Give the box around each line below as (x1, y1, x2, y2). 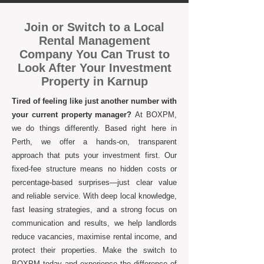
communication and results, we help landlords (12, 219, 177, 227)
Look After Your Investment (17, 61, 171, 74)
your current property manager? (12, 110, 136, 119)
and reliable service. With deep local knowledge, (12, 192, 177, 200)
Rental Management (38, 34, 150, 47)
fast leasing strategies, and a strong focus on (12, 205, 177, 214)
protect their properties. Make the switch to (12, 246, 177, 255)
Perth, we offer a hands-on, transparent (12, 137, 177, 146)
